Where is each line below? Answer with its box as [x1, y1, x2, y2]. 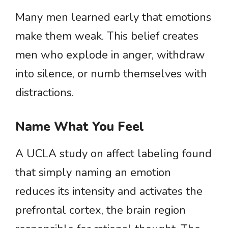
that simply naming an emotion [15, 165, 171, 180]
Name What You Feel [15, 118, 144, 135]
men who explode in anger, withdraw [15, 47, 205, 63]
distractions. [15, 85, 74, 100]
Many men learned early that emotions [15, 10, 211, 25]
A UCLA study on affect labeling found [15, 146, 212, 161]
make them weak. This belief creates [15, 28, 198, 44]
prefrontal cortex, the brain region [15, 203, 186, 218]
